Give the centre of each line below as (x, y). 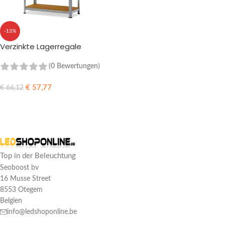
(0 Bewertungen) (74, 66)
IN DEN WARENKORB (38, 102)
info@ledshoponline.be (42, 212)
